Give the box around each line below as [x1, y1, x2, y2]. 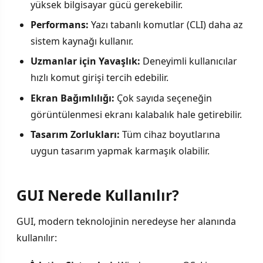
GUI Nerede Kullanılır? [16, 184, 179, 205]
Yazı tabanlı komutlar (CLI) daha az [89, 18, 243, 32]
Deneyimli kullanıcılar [140, 55, 237, 68]
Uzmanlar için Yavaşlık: [31, 55, 140, 68]
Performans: [31, 18, 89, 32]
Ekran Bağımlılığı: [31, 91, 114, 104]
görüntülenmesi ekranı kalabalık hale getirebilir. [31, 107, 242, 121]
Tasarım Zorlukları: [31, 128, 120, 141]
